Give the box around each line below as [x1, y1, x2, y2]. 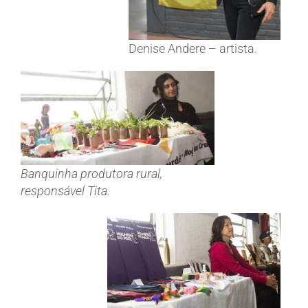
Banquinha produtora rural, [21, 166, 162, 181]
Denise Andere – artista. [129, 41, 257, 56]
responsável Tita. [21, 184, 110, 199]
